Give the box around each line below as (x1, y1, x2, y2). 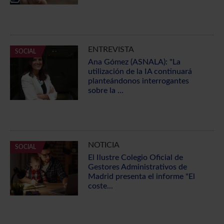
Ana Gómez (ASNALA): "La (87, 58, 180, 66)
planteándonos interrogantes (87, 77, 189, 85)
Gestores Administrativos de (87, 162, 187, 171)
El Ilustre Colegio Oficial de (87, 153, 183, 161)
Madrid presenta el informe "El (87, 172, 195, 180)
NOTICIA (87, 140, 119, 149)
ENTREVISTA (87, 45, 134, 54)
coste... (87, 181, 113, 190)
